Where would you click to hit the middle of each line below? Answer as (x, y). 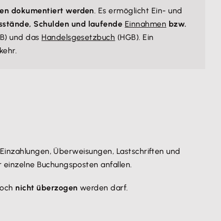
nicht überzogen (47, 188)
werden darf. (103, 188)
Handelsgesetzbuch (78, 37)
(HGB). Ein (134, 37)
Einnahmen (146, 24)
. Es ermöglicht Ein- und (138, 11)
